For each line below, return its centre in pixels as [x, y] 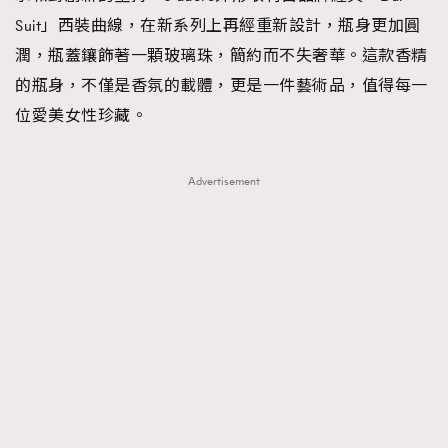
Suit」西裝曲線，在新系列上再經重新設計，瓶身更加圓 [218, 25]
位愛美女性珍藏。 [81, 115]
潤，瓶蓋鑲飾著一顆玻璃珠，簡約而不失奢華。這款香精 [221, 55]
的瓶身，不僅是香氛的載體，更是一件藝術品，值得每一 [221, 85]
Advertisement [224, 181]
